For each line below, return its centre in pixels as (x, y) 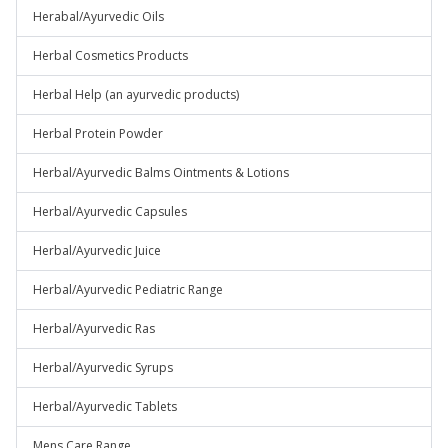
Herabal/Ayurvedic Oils (98, 16)
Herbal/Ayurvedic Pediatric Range (128, 289)
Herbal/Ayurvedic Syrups (103, 367)
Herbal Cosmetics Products (110, 55)
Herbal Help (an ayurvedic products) (136, 94)
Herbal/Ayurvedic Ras (94, 328)
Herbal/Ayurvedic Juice (97, 250)
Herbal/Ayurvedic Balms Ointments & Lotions (161, 172)
